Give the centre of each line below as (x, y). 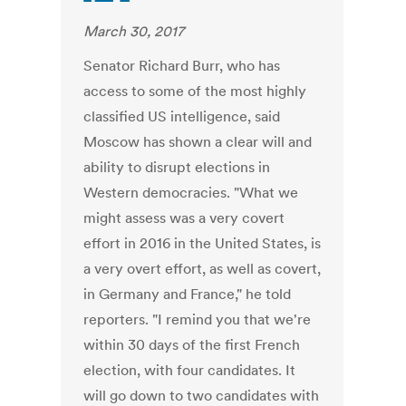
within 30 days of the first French (192, 345)
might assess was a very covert (184, 218)
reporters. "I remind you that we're (198, 319)
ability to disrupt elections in (177, 167)
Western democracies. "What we (191, 193)
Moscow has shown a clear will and (198, 142)
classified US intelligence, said (182, 116)
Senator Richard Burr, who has (182, 66)
